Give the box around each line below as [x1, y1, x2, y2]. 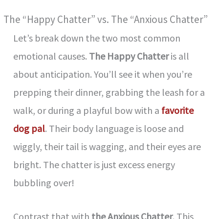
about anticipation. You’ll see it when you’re [13, 68, 193, 81]
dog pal [13, 122, 45, 135]
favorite [161, 104, 194, 117]
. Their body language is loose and [45, 122, 184, 135]
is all [169, 50, 190, 63]
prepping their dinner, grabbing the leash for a [13, 86, 205, 99]
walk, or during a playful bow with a [13, 104, 162, 117]
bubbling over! [13, 176, 75, 189]
